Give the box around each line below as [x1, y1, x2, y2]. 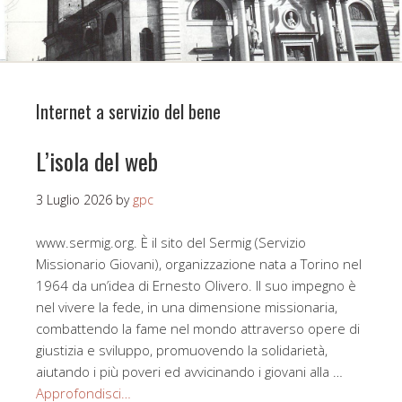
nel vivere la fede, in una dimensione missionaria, [36, 298, 337, 317]
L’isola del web [36, 144, 158, 179]
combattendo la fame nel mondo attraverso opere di [36, 319, 360, 338]
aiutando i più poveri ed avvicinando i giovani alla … [36, 363, 343, 381]
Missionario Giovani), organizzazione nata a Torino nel [36, 255, 362, 274]
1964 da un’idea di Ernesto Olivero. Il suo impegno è [36, 276, 356, 295]
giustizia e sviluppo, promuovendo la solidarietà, [36, 341, 328, 360]
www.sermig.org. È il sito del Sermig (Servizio [36, 233, 306, 252]
